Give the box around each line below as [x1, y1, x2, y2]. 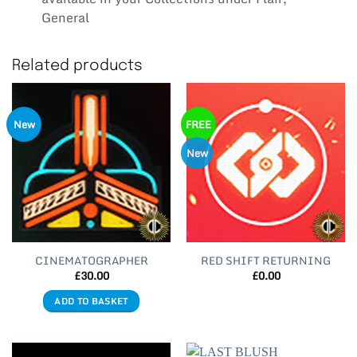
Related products [12, 57, 143, 74]
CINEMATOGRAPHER [34, 251, 148, 269]
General [41, 6, 89, 28]
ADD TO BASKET [54, 293, 128, 308]
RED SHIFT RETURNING [201, 251, 331, 269]
